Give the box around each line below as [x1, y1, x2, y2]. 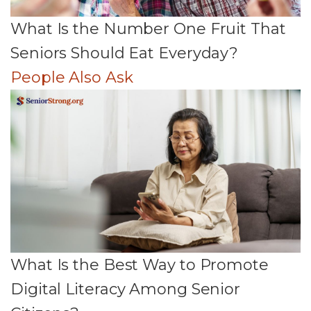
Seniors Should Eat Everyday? [10, 43, 239, 62]
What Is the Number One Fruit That [10, 19, 286, 38]
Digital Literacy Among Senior [10, 279, 241, 299]
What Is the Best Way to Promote [10, 255, 269, 274]
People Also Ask [10, 67, 133, 87]
